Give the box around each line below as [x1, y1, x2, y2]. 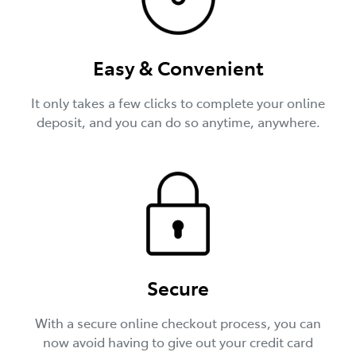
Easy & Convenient [92, 53, 264, 80]
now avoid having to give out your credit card [43, 333, 313, 351]
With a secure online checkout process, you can [35, 314, 321, 332]
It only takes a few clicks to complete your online [31, 93, 325, 111]
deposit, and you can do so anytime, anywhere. [36, 112, 320, 130]
